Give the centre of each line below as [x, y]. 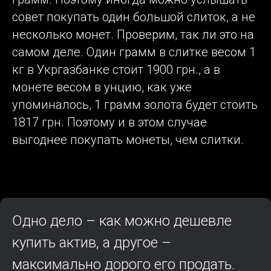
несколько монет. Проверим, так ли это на [133, 35]
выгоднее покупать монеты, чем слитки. [128, 140]
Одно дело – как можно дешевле [122, 221]
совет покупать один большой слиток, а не [134, 17]
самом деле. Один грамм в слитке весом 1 [134, 52]
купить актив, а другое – [92, 243]
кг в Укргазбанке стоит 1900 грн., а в [116, 70]
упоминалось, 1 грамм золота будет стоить [135, 105]
